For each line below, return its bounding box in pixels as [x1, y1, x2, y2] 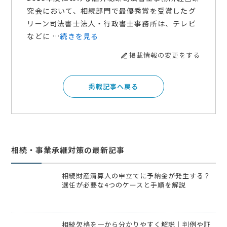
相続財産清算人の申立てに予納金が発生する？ [62, 171, 211, 181]
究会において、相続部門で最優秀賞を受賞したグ [27, 6, 196, 16]
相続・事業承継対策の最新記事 [11, 144, 125, 156]
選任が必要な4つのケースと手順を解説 [62, 180, 186, 190]
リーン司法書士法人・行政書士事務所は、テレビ [27, 18, 196, 29]
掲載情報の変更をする [129, 50, 200, 60]
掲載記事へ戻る [89, 82, 138, 92]
